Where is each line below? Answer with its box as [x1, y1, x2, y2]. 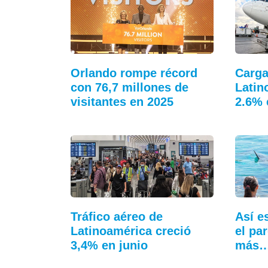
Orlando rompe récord [71, 66, 197, 80]
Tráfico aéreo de [71, 210, 163, 224]
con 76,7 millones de [71, 80, 188, 94]
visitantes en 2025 [71, 95, 173, 108]
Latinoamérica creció [71, 224, 191, 238]
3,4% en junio [71, 239, 148, 252]
